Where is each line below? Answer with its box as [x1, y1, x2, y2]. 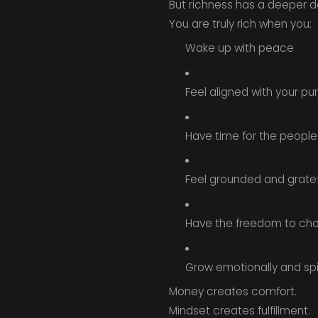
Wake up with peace [185, 40, 294, 56]
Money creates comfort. [168, 284, 297, 300]
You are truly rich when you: [168, 16, 312, 31]
